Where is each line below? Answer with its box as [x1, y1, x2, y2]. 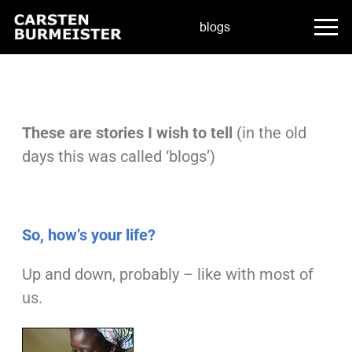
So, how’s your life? [21, 225, 156, 245]
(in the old [232, 123, 306, 143]
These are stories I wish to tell [21, 123, 233, 143]
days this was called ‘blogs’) [21, 147, 215, 167]
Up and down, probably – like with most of [21, 265, 313, 284]
